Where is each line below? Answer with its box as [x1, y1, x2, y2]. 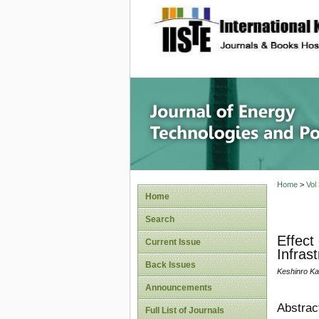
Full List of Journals [145, 305, 224, 315]
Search [145, 214, 174, 224]
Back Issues [145, 260, 196, 270]
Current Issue [145, 237, 201, 247]
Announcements [145, 283, 212, 293]
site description [220, 15, 315, 29]
